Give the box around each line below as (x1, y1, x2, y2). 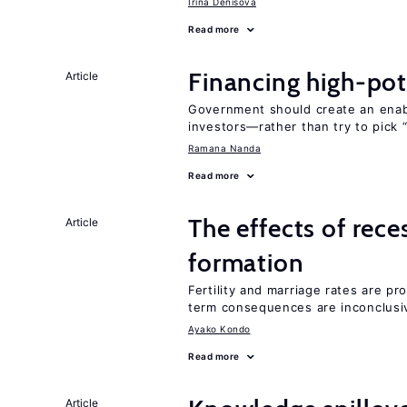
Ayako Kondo (188, 323, 251, 334)
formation (188, 247, 304, 278)
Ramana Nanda (188, 143, 261, 154)
